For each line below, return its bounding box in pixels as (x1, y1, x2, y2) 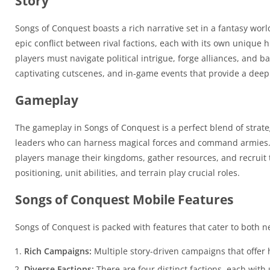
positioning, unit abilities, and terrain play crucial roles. (15, 167, 240, 178)
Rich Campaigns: (24, 245, 92, 257)
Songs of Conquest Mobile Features (15, 191, 233, 208)
